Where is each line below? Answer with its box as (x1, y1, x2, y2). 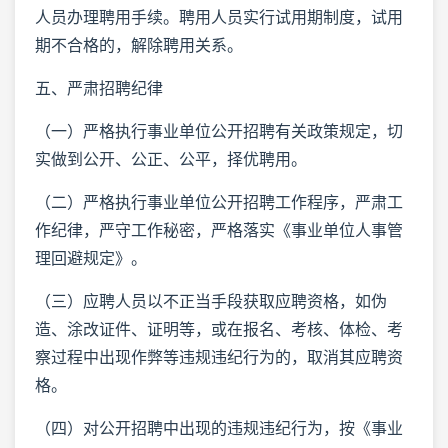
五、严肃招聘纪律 (35, 77, 163, 98)
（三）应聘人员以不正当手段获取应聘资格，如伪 (35, 290, 387, 311)
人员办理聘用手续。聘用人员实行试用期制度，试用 (35, 6, 403, 27)
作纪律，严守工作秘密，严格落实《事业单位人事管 (35, 219, 403, 240)
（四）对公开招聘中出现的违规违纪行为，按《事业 (35, 417, 403, 438)
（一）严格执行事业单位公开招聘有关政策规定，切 (35, 120, 403, 141)
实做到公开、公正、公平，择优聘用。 (35, 148, 307, 169)
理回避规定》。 (35, 247, 147, 268)
